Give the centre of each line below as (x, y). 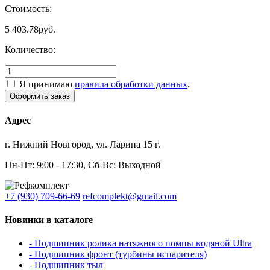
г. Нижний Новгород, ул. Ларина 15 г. (83, 144)
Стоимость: (28, 9)
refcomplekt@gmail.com (130, 196)
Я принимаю (47, 84)
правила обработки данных (131, 84)
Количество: (30, 50)
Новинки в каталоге (49, 219)
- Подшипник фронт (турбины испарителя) (118, 254)
